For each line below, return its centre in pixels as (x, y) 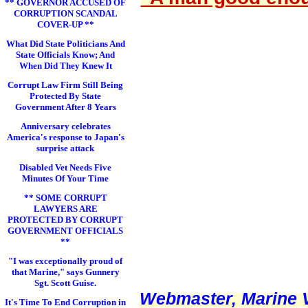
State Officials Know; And (65, 55)
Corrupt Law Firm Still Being (65, 85)
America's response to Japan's (65, 137)
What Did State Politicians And (65, 44)
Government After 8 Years (65, 107)
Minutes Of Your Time (65, 178)
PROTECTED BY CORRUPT (65, 220)
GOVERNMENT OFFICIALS (65, 231)
